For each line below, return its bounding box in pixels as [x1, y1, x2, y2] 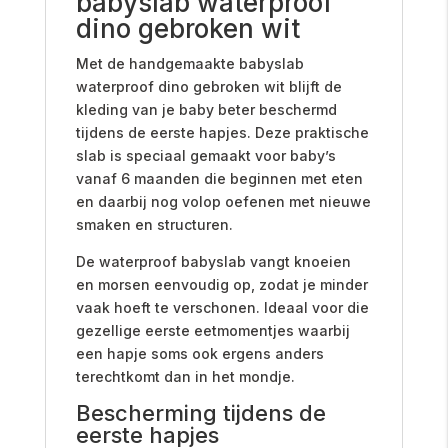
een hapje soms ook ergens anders [75, 344, 324, 362]
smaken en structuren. [75, 215, 233, 233]
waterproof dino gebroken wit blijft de [75, 77, 342, 95]
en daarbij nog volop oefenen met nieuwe [75, 192, 371, 210]
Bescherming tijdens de [75, 399, 326, 426]
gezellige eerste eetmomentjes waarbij [75, 321, 350, 339]
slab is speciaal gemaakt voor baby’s [75, 146, 336, 164]
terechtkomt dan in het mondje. [75, 367, 295, 385]
